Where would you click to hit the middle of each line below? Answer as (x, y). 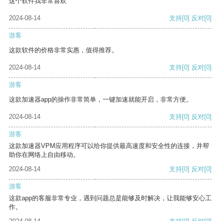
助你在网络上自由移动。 (44, 155)
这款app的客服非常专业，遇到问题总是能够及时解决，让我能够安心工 (110, 198)
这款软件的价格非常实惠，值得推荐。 (63, 50)
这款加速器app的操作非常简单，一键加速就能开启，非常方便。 (101, 100)
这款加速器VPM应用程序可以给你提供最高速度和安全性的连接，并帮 (109, 146)
